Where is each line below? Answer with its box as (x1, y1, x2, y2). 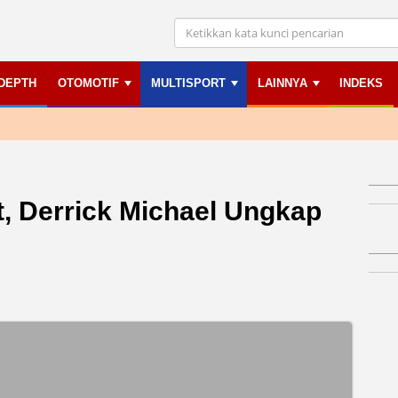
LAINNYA (258, 76, 307, 90)
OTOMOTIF (58, 76, 119, 90)
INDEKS (339, 76, 383, 90)
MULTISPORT (151, 76, 226, 90)
